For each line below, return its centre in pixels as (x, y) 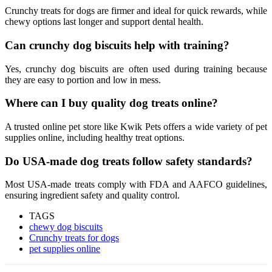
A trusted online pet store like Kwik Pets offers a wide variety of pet (136, 127)
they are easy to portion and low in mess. (83, 80)
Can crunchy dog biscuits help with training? (117, 45)
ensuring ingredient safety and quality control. (92, 195)
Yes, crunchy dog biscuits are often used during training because (136, 69)
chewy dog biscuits (66, 227)
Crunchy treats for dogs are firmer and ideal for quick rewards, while (136, 11)
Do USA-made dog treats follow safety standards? (129, 161)
